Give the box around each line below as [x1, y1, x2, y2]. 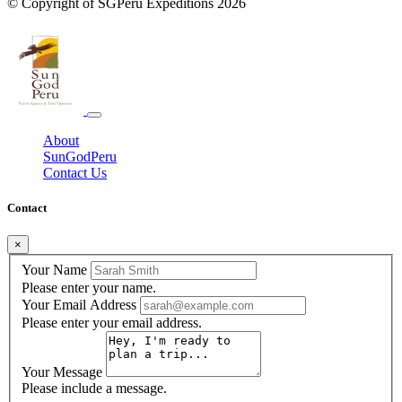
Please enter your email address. [22, 314, 202, 330]
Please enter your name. [22, 279, 156, 295]
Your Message [22, 363, 102, 380]
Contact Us [43, 165, 107, 180]
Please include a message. [22, 380, 167, 396]
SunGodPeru [43, 149, 117, 164]
